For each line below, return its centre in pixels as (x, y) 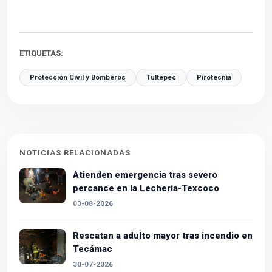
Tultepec (161, 77)
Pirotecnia (214, 77)
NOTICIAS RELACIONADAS (75, 152)
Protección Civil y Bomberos (78, 77)
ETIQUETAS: (41, 53)
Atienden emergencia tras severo (145, 175)
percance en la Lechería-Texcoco (146, 188)
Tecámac (93, 249)
